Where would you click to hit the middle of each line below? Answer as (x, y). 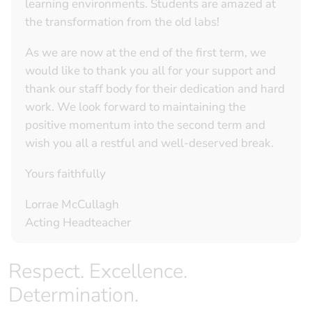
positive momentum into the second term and (145, 125)
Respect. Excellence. (15, 272)
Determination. (73, 295)
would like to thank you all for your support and (150, 71)
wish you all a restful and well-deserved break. (151, 143)
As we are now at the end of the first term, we (146, 53)
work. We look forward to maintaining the (135, 107)
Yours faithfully (65, 174)
